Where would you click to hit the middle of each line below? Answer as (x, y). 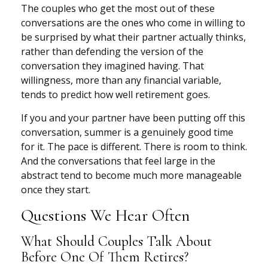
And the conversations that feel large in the (118, 161)
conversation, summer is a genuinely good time (127, 132)
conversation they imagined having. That (112, 66)
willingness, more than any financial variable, (121, 80)
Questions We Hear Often (105, 215)
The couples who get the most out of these (118, 8)
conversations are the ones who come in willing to (133, 22)
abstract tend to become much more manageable (131, 175)
